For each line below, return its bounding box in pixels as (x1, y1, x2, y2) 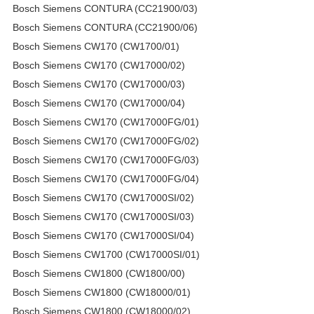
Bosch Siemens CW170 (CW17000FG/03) (13, 153, 199, 165)
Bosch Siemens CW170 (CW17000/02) (13, 59, 185, 71)
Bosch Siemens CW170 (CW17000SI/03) (13, 210, 194, 222)
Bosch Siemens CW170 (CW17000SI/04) (13, 229, 194, 241)
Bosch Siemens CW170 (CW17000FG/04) (13, 172, 199, 184)
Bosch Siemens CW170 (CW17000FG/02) (13, 135, 199, 146)
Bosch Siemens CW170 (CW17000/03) (13, 78, 185, 90)
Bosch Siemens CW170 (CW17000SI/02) (13, 191, 194, 203)
